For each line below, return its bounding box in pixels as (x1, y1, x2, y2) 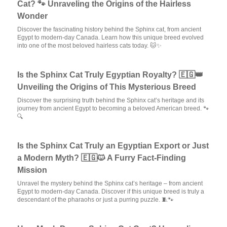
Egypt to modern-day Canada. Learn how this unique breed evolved (17, 34, 204, 41)
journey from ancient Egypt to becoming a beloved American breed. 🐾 (17, 105, 210, 112)
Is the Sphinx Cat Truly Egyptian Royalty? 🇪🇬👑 (17, 70, 204, 79)
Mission (17, 166, 48, 174)
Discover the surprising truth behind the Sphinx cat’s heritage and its (17, 97, 205, 104)
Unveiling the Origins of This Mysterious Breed (17, 83, 197, 91)
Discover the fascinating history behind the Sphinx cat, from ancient (17, 26, 202, 33)
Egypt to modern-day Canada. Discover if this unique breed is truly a (17, 188, 205, 195)
